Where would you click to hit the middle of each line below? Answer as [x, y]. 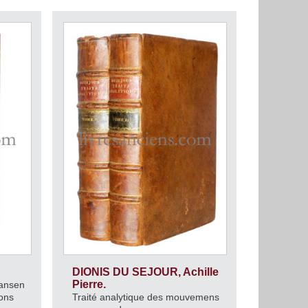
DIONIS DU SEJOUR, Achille [145, 272]
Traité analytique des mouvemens [145, 297]
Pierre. [90, 284]
